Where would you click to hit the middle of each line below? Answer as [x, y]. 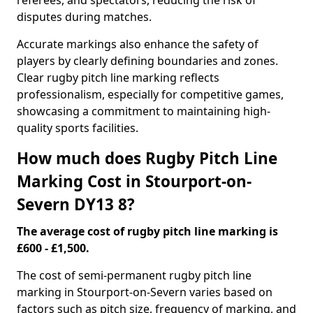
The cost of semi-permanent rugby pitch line [134, 275]
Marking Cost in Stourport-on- [134, 181]
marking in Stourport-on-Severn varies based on [145, 292]
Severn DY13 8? [76, 204]
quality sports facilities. [78, 128]
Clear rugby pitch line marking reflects [118, 78]
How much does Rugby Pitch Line [147, 158]
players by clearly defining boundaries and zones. [147, 61]
